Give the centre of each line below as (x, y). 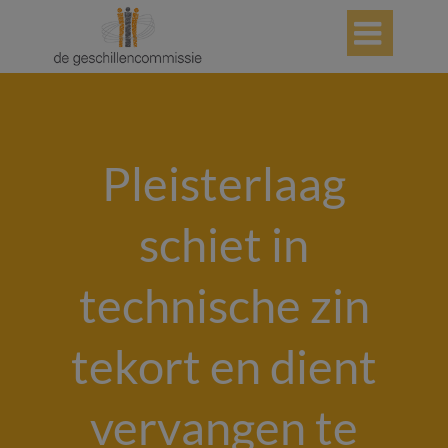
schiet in (224, 244)
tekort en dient (224, 366)
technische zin (224, 305)
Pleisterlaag (224, 183)
